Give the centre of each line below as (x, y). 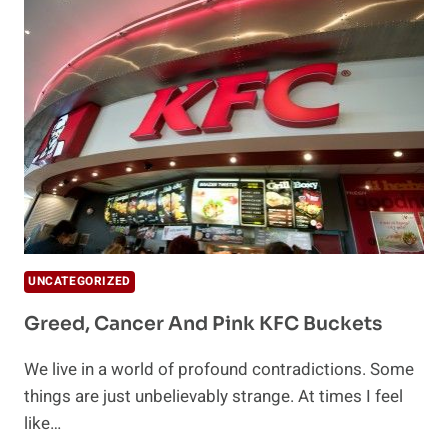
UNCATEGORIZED (79, 282)
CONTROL (138, 55)
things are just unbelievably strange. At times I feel (213, 397)
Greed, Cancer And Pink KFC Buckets (203, 324)
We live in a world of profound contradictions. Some (219, 370)
